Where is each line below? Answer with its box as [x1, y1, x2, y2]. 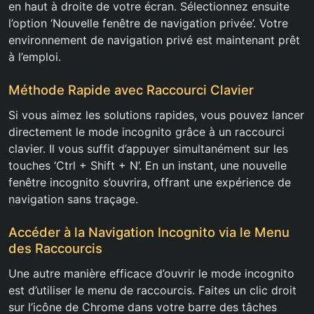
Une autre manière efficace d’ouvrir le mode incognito [8, 266, 294, 281]
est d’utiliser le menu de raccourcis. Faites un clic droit [8, 283, 296, 298]
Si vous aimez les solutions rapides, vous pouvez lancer [8, 108, 304, 123]
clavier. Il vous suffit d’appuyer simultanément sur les [8, 142, 288, 156]
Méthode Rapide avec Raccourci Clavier [8, 82, 254, 98]
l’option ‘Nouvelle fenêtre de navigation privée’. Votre [8, 16, 288, 31]
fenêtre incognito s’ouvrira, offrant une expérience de [8, 175, 291, 190]
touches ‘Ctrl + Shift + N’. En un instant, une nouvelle [8, 158, 287, 173]
